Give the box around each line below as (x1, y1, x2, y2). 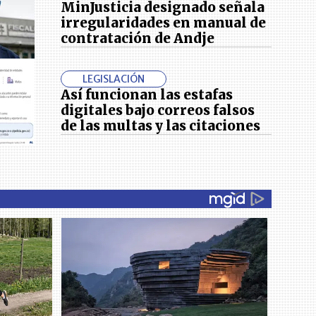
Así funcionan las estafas (61, 86, 233, 103)
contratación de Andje (61, 30, 215, 47)
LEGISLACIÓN (83, 72, 145, 85)
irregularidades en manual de (61, 14, 267, 31)
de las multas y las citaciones (61, 117, 261, 134)
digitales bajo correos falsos (61, 102, 255, 119)
